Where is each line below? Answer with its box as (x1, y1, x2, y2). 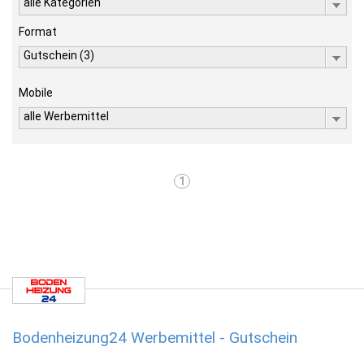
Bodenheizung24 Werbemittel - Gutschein (12, 328, 297, 347)
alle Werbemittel (24, 110, 109, 123)
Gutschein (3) (24, 49, 94, 62)
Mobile (19, 86, 53, 99)
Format (19, 25, 57, 38)
